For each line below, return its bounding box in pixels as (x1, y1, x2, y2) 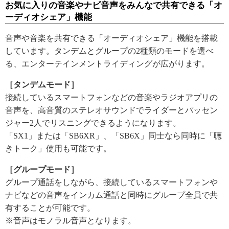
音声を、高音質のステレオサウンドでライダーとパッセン (5, 105, 218, 114)
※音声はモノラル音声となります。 (5, 216, 136, 225)
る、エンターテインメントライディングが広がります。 (5, 59, 210, 68)
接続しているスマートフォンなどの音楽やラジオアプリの (5, 93, 218, 102)
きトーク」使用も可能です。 (5, 144, 111, 153)
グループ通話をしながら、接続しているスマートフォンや (5, 177, 218, 187)
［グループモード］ (5, 165, 79, 174)
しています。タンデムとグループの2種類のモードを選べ (5, 46, 214, 55)
